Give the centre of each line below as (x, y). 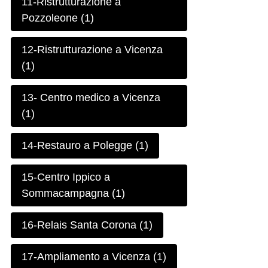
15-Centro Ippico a (66, 177)
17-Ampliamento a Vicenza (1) (94, 257)
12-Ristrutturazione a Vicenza (92, 50)
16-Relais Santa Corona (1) (87, 225)
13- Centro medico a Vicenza (91, 98)
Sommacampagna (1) (74, 194)
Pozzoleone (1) (58, 18)
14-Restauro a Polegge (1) (85, 146)
